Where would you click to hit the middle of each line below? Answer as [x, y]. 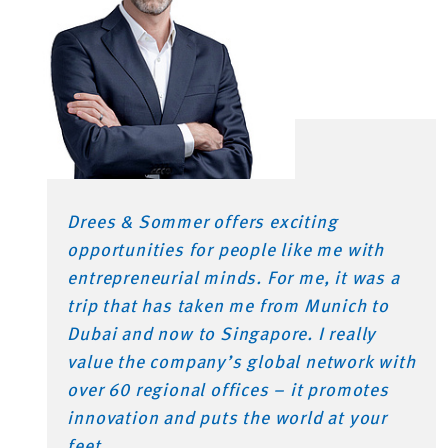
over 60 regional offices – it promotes [228, 390]
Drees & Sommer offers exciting [202, 222]
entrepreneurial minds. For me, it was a [233, 278]
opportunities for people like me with [225, 250]
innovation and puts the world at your [227, 418]
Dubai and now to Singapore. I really [222, 334]
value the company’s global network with [241, 362]
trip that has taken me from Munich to [228, 306]
